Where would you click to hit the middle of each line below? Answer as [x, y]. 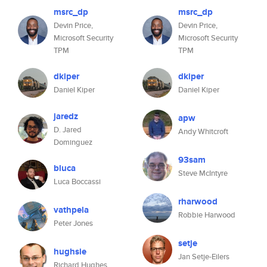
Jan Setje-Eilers [204, 257]
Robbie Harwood [207, 215]
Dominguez [73, 142]
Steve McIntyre [203, 173]
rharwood [198, 201]
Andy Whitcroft [203, 131]
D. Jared [68, 130]
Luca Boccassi [77, 181]
